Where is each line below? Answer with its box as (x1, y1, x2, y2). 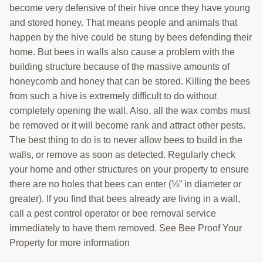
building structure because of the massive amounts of (9, 62, 230, 72)
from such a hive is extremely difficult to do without (9, 91, 217, 102)
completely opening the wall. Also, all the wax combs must (9, 106, 250, 116)
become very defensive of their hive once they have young (9, 3, 250, 14)
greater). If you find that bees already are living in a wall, (9, 194, 240, 204)
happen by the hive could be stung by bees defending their (9, 32, 252, 43)
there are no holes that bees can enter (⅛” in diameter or (9, 179, 241, 190)
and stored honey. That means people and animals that (9, 18, 237, 28)
